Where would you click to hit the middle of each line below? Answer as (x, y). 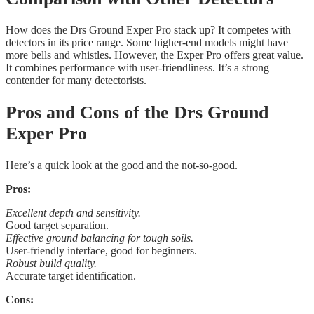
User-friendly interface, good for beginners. (101, 251)
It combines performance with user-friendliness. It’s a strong (137, 68)
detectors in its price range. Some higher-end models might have (147, 43)
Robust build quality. (51, 264)
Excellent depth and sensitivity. (73, 213)
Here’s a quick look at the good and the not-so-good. (122, 165)
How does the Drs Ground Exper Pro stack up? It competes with (148, 30)
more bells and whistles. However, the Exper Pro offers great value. (155, 55)
